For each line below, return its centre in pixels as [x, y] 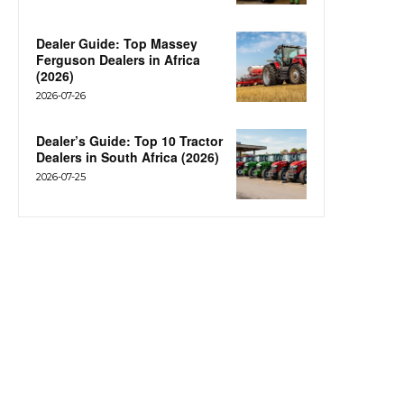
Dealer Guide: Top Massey [117, 43]
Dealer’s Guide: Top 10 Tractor [129, 140]
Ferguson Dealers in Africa [118, 59]
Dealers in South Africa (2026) [128, 156]
